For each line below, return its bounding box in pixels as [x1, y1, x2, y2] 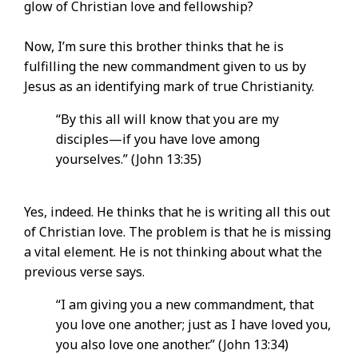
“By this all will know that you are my [56, 110, 279, 129]
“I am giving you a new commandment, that [56, 296, 314, 314]
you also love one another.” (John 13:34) [56, 336, 288, 354]
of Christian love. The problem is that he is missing [24, 223, 331, 241]
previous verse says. [24, 263, 145, 281]
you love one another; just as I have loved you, [56, 316, 331, 334]
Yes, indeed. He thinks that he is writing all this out [24, 203, 330, 221]
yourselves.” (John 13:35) [56, 150, 201, 169]
